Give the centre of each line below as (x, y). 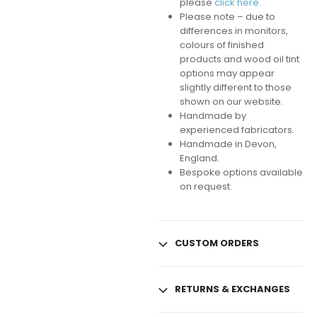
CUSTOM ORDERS (217, 243)
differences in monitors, (234, 31)
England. (199, 158)
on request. (206, 187)
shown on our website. (231, 102)
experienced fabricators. (237, 130)
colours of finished (221, 45)
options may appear (227, 74)
